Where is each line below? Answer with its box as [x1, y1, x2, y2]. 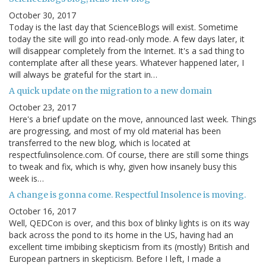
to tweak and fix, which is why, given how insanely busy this [9, 161, 237, 173]
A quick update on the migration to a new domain [9, 85, 212, 97]
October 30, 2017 [9, 9, 76, 21]
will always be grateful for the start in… [9, 69, 157, 81]
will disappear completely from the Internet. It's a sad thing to [9, 45, 245, 57]
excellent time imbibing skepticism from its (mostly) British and [9, 241, 249, 253]
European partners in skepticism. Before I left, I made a [9, 253, 221, 265]
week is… [9, 173, 44, 185]
